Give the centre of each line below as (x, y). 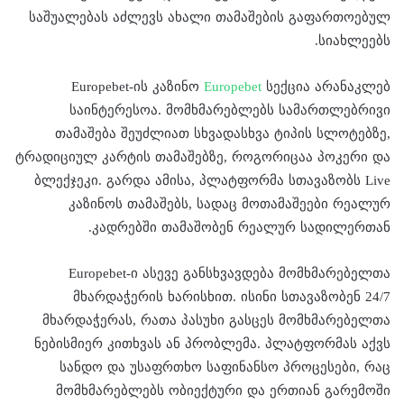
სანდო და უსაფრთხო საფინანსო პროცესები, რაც (225, 367)
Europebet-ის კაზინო (138, 86)
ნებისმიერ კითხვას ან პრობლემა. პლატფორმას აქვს (212, 343)
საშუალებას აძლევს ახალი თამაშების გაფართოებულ (210, 17)
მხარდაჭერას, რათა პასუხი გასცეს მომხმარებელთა (216, 320)
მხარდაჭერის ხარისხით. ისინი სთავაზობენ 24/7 (232, 296)
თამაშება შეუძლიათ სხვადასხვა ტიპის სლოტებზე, (223, 133)
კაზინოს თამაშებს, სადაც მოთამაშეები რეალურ (230, 203)
